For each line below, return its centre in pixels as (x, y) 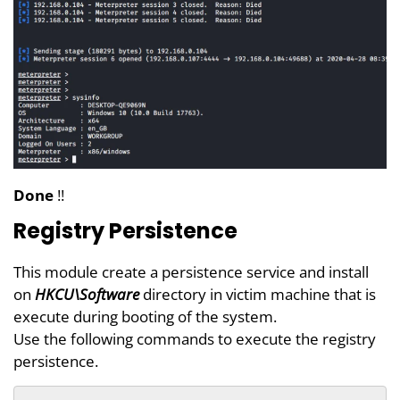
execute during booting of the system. (145, 317)
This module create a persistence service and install (191, 272)
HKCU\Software (87, 295)
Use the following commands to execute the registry (195, 339)
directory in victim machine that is (258, 295)
